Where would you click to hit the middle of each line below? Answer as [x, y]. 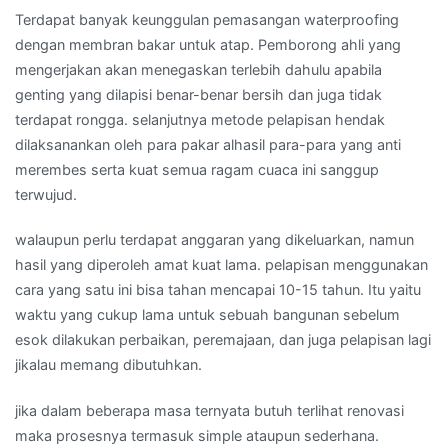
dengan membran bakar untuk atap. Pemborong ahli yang [208, 45]
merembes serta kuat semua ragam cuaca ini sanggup [197, 170]
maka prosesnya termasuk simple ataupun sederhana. [197, 435]
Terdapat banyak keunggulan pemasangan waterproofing [207, 20]
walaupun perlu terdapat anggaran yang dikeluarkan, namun [214, 240]
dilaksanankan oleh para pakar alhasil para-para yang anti [208, 145]
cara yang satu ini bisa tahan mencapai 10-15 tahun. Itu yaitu [218, 290]
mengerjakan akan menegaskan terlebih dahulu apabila [198, 70]
